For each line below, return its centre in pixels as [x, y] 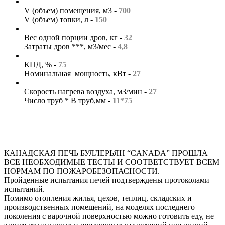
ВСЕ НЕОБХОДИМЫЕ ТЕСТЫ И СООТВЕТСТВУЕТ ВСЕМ [112, 162]
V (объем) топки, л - [60, 19]
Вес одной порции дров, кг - [74, 37]
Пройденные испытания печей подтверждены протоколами [107, 180]
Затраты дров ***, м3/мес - [71, 46]
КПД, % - [41, 64]
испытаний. [24, 189]
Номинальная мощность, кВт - [78, 73]
